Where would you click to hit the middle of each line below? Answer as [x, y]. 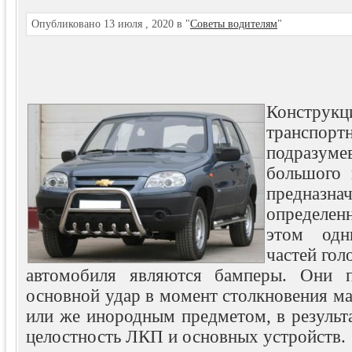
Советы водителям [234, 24]
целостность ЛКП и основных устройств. [186, 337]
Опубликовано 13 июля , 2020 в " [111, 24]
